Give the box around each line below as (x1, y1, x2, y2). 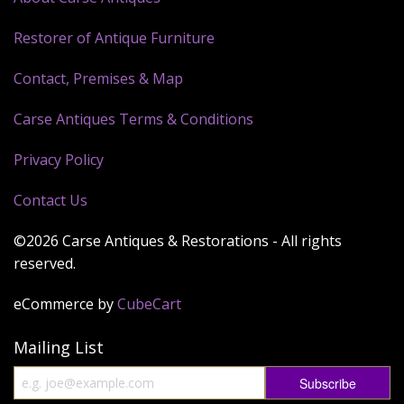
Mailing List (14, 335, 104, 358)
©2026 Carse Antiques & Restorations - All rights (14, 230, 342, 251)
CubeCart (117, 293, 181, 314)
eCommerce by (14, 293, 117, 314)
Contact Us (14, 189, 87, 210)
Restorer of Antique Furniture (14, 27, 215, 48)
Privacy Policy (14, 149, 104, 170)
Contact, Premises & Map (14, 68, 183, 88)
